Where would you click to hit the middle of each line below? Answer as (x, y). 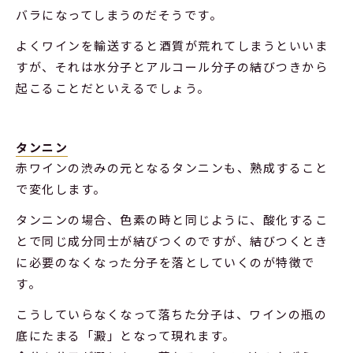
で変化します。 (61, 188)
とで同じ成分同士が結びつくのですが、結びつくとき (172, 240)
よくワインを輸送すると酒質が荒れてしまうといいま (172, 45)
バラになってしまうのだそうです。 (119, 14)
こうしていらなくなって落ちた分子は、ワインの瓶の (171, 314)
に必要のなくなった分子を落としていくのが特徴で (165, 262)
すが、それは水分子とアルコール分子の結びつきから (172, 66)
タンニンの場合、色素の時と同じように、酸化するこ (172, 219)
